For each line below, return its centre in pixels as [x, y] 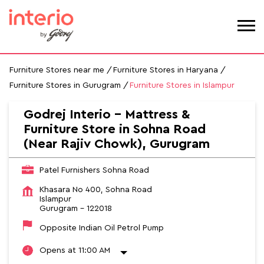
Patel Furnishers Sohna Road [94, 171]
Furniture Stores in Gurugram [65, 86]
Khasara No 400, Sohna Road [96, 190]
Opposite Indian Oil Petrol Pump [102, 228]
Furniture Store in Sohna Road [115, 129]
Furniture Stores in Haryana [166, 70]
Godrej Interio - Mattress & [107, 115]
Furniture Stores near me [57, 70]
